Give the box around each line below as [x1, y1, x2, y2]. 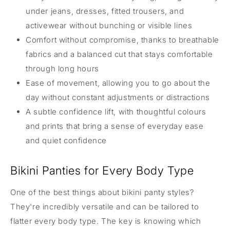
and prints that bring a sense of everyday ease [26, 121, 204, 131]
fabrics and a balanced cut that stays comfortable [26, 49, 213, 60]
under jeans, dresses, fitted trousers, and [26, 6, 184, 16]
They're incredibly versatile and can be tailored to [10, 202, 199, 212]
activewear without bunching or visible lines [26, 21, 193, 31]
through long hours [26, 64, 99, 74]
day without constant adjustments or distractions [26, 92, 210, 103]
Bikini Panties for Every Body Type [10, 164, 197, 178]
